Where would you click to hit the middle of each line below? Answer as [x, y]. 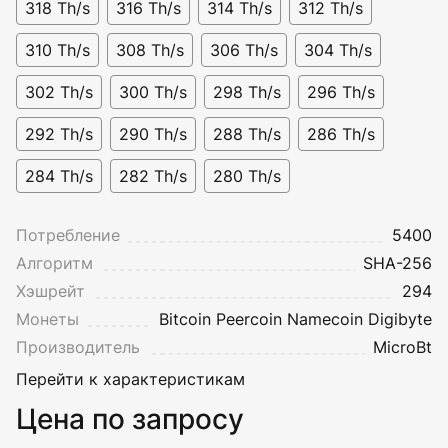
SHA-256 [397, 262]
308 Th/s [150, 49]
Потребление [68, 234]
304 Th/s [338, 49]
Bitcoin [185, 318]
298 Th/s [247, 91]
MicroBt [402, 346]
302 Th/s [59, 91]
